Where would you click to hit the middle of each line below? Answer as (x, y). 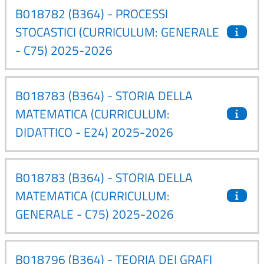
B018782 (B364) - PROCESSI (92, 13)
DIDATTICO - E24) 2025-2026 (94, 132)
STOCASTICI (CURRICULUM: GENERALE (117, 32)
